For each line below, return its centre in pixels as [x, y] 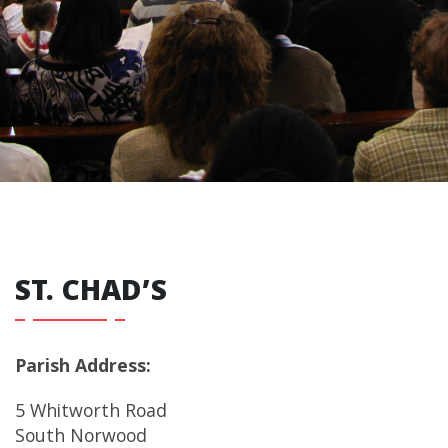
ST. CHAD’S [91, 294]
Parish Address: [83, 368]
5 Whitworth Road [91, 413]
